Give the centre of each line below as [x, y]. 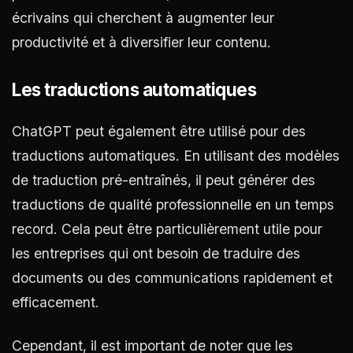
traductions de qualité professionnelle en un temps [173, 204]
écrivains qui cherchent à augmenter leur [143, 17]
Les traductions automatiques [134, 89]
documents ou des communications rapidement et [172, 277]
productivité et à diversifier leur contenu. [141, 42]
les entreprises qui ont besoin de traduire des [156, 253]
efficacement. [56, 302]
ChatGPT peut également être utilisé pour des [159, 131]
